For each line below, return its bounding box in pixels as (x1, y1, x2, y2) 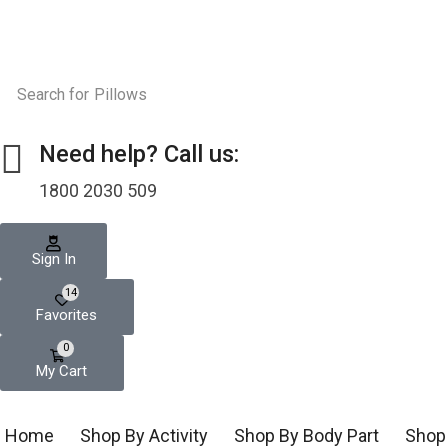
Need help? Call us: (39, 140, 239, 168)
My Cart (36, 362, 88, 381)
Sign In (31, 250, 76, 269)
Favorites (36, 306, 98, 325)
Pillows (94, 85, 148, 104)
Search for (17, 85, 90, 104)
